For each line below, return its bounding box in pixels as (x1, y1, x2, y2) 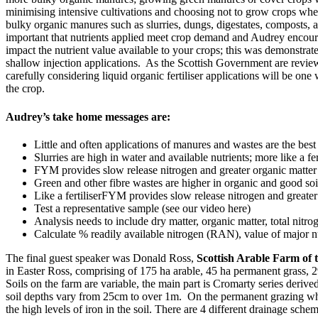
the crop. (6, 82, 45, 95)
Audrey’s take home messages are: (6, 110, 170, 123)
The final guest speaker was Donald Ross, (6, 252, 197, 265)
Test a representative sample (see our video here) (34, 202, 251, 215)
